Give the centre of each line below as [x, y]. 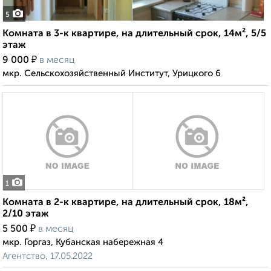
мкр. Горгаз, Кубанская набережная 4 [83, 243]
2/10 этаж [26, 214]
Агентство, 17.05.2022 [47, 256]
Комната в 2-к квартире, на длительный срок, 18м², [126, 203]
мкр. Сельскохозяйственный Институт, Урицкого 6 [112, 74]
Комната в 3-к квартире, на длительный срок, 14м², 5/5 [134, 34]
